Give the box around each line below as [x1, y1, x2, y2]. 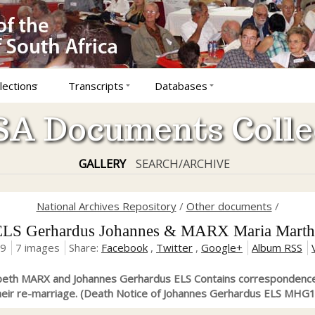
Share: [69, 240, 101, 255]
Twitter [156, 240, 193, 255]
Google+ [201, 240, 243, 255]
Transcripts [68, 79, 124, 93]
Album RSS [252, 240, 302, 255]
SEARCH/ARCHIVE [135, 155, 230, 172]
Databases [155, 79, 207, 93]
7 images [15, 240, 60, 255]
